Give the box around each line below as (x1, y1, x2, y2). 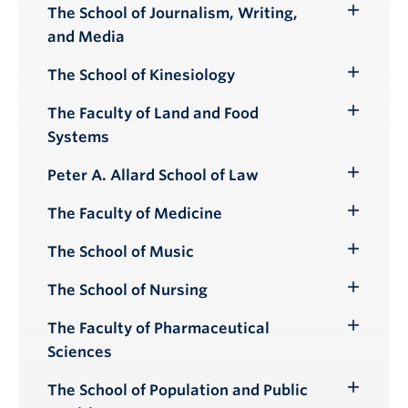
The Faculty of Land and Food (47, 104, 259, 122)
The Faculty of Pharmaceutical (47, 319, 270, 337)
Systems (47, 127, 109, 146)
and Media (47, 27, 125, 46)
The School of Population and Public (47, 381, 308, 399)
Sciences (47, 342, 112, 361)
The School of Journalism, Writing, (47, 4, 298, 22)
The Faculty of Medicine (47, 204, 222, 222)
